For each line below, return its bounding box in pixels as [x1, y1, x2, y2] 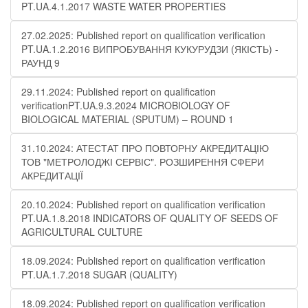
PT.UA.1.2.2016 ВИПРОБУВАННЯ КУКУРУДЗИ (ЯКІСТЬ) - [21, 42, 278, 56]
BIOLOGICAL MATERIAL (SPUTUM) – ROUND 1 [21, 112, 234, 126]
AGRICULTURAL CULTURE [21, 225, 142, 239]
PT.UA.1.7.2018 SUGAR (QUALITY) [21, 267, 177, 281]
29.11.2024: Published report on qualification [21, 85, 216, 98]
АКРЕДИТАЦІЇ [21, 168, 83, 182]
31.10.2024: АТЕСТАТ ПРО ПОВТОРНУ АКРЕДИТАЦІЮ [21, 141, 269, 155]
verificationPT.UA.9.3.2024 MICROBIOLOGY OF [21, 98, 230, 112]
